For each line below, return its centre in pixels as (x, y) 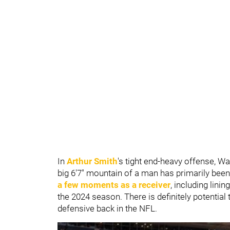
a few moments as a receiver (114, 185)
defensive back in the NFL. (108, 208)
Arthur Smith (92, 161)
